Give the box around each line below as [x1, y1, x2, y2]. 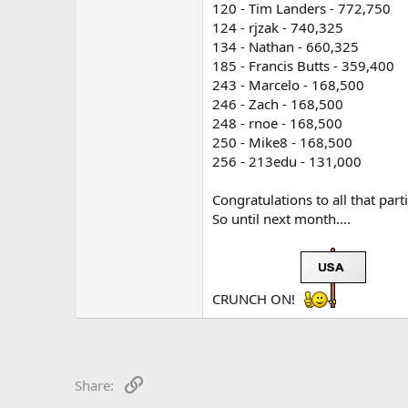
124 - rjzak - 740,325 [212, 17, 343, 36]
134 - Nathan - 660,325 [212, 36, 359, 56]
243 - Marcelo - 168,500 [212, 75, 364, 94]
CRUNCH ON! [212, 289, 299, 308]
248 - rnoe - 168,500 [212, 113, 342, 132]
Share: [75, 375, 114, 394]
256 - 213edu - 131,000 [212, 151, 362, 170]
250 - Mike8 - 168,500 [212, 132, 352, 151]
